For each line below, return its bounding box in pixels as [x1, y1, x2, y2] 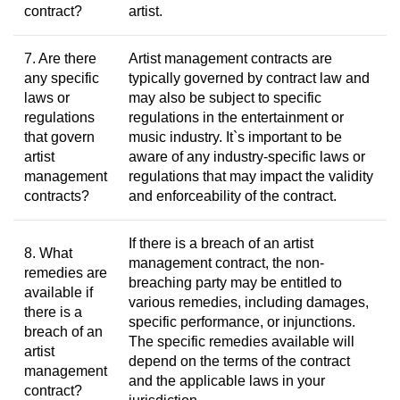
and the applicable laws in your [129, 373, 325, 388]
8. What [24, 246, 72, 261]
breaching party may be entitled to [129, 275, 342, 290]
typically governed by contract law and [129, 71, 370, 86]
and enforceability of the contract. [129, 188, 337, 204]
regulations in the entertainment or [129, 110, 344, 125]
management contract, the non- [129, 255, 324, 271]
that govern [24, 129, 95, 145]
